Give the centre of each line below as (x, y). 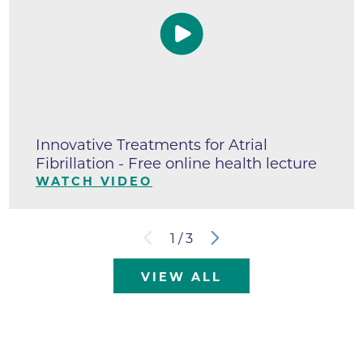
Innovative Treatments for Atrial (152, 145)
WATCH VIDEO (94, 182)
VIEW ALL (181, 278)
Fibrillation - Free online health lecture (177, 164)
